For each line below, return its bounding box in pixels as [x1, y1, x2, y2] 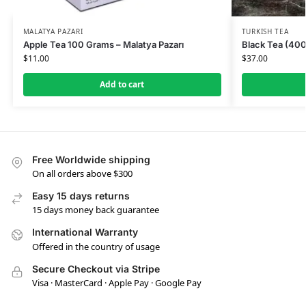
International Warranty [32, 226, 138, 238]
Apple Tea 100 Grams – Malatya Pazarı [23, 38, 184, 50]
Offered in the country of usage [32, 240, 160, 253]
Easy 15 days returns [32, 190, 130, 202]
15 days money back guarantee [32, 204, 159, 217]
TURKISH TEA [241, 26, 289, 36]
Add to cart [100, 78, 145, 90]
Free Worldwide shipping [32, 153, 150, 165]
